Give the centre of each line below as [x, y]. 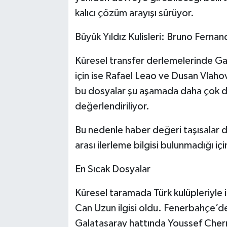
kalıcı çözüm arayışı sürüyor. [134, 13]
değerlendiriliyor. [112, 106]
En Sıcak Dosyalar [112, 169]
